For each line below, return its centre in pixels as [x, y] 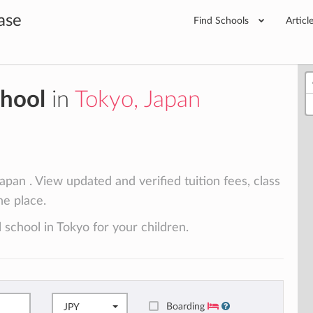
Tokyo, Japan [138, 100]
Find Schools [223, 21]
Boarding [187, 306]
